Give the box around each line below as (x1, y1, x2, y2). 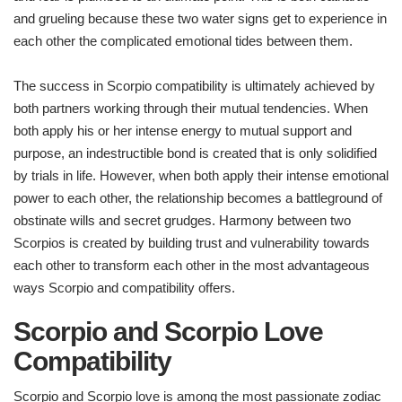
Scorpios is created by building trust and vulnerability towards (13, 235, 370, 251)
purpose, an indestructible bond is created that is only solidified (13, 145, 377, 162)
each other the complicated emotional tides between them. (13, 33, 353, 49)
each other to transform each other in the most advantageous (13, 258, 370, 274)
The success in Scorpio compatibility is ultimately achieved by (13, 78, 375, 94)
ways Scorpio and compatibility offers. (13, 280, 235, 296)
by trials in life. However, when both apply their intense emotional (13, 168, 389, 184)
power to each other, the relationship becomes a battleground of (13, 190, 382, 206)
